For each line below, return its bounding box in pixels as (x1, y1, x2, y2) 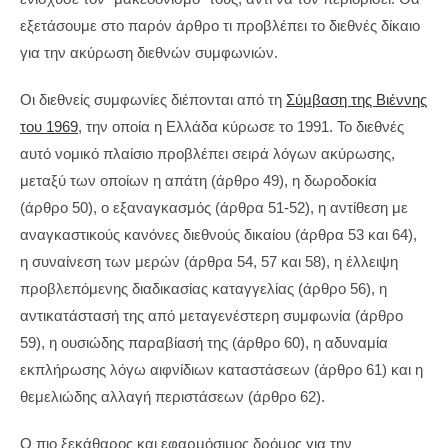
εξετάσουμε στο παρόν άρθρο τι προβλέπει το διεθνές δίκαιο (20, 17, 420, 34)
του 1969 (20, 118, 78, 135)
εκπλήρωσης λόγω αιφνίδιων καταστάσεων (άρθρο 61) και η (20, 361, 423, 378)
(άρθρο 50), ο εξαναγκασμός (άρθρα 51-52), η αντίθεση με (20, 199, 408, 216)
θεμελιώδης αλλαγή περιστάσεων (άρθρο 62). (20, 388, 325, 405)
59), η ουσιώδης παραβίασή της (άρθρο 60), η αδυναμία (20, 334, 388, 351)
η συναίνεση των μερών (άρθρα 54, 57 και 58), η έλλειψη (20, 253, 398, 270)
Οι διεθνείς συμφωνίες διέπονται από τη (20, 91, 286, 108)
